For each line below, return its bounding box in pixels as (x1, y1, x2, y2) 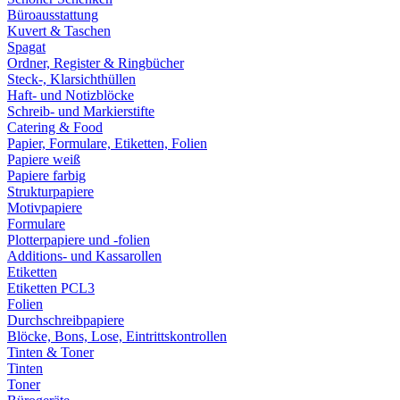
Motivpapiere (7, 200, 82, 216)
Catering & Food (7, 120, 103, 136)
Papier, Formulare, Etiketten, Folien (7, 136, 207, 152)
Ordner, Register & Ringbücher (7, 55, 184, 71)
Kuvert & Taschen (7, 23, 111, 39)
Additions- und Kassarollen (7, 248, 162, 264)
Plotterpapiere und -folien (7, 232, 150, 248)
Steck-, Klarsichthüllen (7, 71, 136, 87)
